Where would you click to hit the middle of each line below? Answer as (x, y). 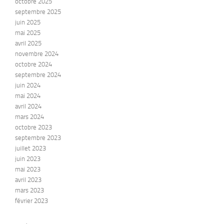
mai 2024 (28, 96)
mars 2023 (29, 190)
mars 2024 (29, 117)
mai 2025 (28, 33)
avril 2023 (28, 180)
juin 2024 (28, 85)
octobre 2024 (33, 64)
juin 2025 (28, 22)
